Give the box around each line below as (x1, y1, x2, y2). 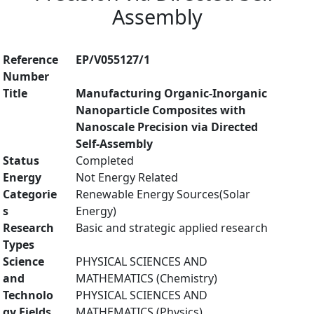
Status (3, 153, 39, 168)
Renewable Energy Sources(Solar (76, 186, 250, 202)
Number (3, 69, 49, 84)
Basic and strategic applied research (76, 220, 268, 235)
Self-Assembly (76, 136, 153, 151)
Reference (3, 52, 58, 67)
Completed (76, 153, 134, 168)
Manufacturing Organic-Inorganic (76, 86, 267, 101)
